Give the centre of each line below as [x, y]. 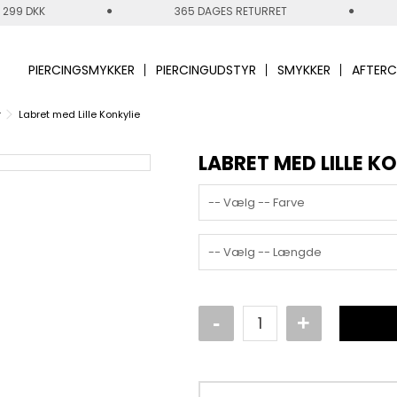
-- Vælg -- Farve [257, 202]
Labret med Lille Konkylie [79, 114]
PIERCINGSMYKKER [82, 70]
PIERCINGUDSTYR [206, 70]
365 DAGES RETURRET [230, 11]
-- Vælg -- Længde [265, 252]
